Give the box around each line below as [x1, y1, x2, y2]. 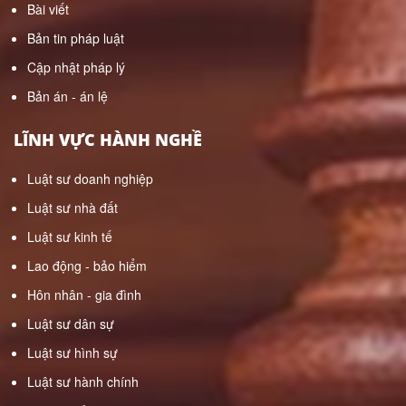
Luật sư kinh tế [27, 227, 112, 246]
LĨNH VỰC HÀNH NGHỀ [14, 129, 202, 151]
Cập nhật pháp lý [27, 58, 125, 77]
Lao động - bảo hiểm [27, 256, 147, 275]
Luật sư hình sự [27, 343, 118, 362]
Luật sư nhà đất [27, 198, 118, 217]
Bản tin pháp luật [27, 29, 124, 48]
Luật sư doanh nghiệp [27, 169, 153, 188]
